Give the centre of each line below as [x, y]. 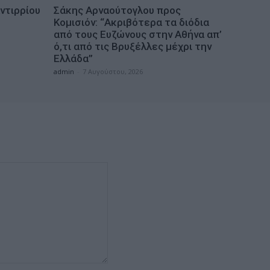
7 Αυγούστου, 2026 [113, 71]
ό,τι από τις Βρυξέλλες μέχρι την [133, 46]
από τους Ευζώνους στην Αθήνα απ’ [138, 34]
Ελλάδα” [73, 58]
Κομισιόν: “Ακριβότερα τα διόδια [131, 22]
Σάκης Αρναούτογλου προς [117, 10]
